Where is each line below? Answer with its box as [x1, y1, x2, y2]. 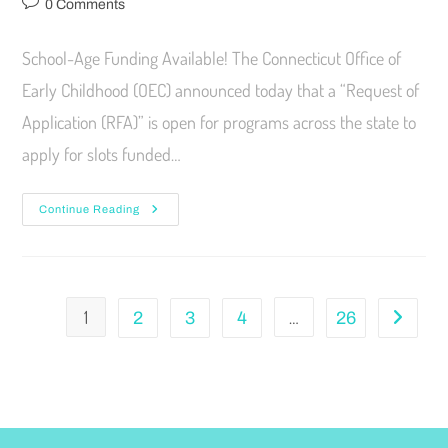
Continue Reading [39, 203, 141, 216]
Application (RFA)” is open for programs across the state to [22, 111, 417, 134]
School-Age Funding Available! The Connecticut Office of [22, 47, 402, 70]
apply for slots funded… [22, 143, 182, 166]
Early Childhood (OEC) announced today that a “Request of [22, 79, 420, 102]
